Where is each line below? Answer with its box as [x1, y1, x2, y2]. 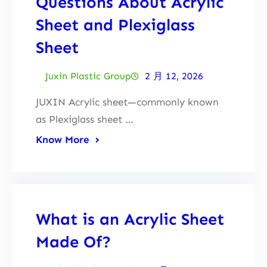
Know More [36, 133, 89, 145]
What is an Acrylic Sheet [36, 209, 224, 229]
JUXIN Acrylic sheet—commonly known [36, 95, 219, 108]
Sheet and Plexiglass [36, 14, 195, 35]
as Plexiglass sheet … [36, 113, 133, 125]
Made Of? [36, 231, 111, 252]
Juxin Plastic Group [45, 70, 131, 82]
